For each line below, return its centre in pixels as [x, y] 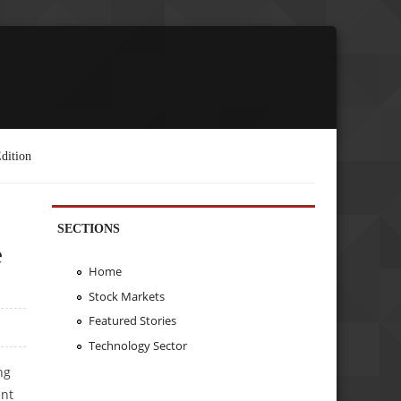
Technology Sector [137, 346]
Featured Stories [132, 321]
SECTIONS [89, 228]
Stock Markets [126, 296]
